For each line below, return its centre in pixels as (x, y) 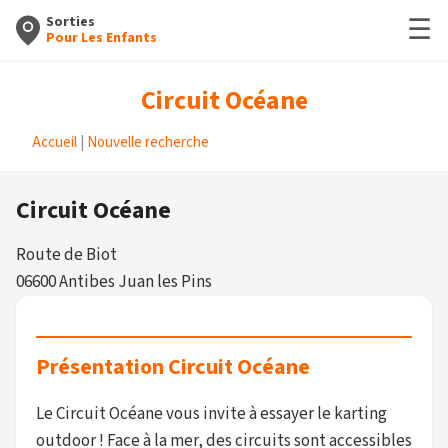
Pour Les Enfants (101, 38)
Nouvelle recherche (148, 142)
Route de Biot (66, 255)
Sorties (70, 22)
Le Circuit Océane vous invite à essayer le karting (211, 414)
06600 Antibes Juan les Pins (114, 282)
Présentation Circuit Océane (173, 367)
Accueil (54, 142)
